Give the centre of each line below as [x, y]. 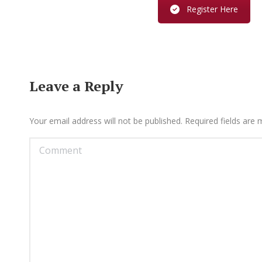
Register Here [212, 9]
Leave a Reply [76, 86]
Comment [51, 146]
